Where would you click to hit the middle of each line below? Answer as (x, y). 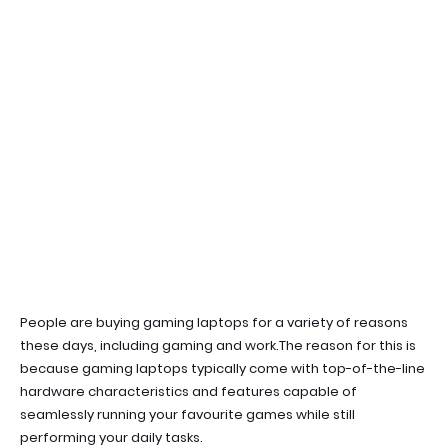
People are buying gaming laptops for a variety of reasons (214, 322)
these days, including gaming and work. (149, 345)
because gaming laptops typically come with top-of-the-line (222, 368)
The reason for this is (347, 345)
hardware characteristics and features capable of (188, 391)
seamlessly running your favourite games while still (187, 414)
